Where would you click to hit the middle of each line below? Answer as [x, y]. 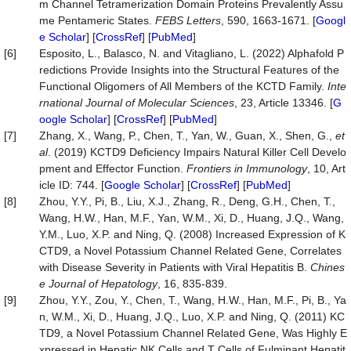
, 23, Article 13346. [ [284, 103]
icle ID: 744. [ [72, 185]
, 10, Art [326, 168]
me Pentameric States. [97, 20]
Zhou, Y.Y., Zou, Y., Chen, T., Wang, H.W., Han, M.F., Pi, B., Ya [193, 300]
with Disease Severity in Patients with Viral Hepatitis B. [175, 267]
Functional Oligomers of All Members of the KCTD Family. [183, 86]
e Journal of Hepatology [98, 284]
